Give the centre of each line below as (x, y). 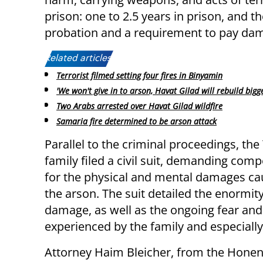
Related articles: (79, 59)
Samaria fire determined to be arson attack (136, 121)
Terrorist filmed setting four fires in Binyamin (139, 76)
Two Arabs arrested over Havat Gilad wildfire (139, 106)
